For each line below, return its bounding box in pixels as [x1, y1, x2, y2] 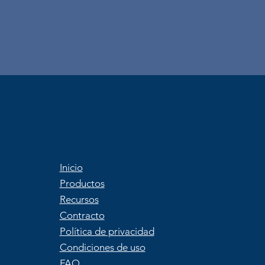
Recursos [59, 193, 99, 205]
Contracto [59, 209, 105, 221]
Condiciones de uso [59, 241, 146, 253]
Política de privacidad [59, 225, 154, 237]
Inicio [59, 161, 83, 173]
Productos [59, 177, 105, 189]
